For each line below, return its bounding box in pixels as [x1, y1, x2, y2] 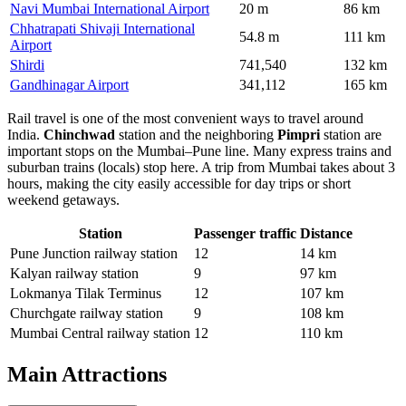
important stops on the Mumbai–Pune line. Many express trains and [7, 142, 391, 159]
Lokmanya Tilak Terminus [10, 285, 161, 301]
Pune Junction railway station [10, 245, 178, 261]
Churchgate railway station [10, 304, 163, 321]
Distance [300, 225, 353, 241]
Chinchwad [43, 126, 115, 142]
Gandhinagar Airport [10, 76, 129, 92]
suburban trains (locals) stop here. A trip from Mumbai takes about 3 [7, 159, 395, 175]
